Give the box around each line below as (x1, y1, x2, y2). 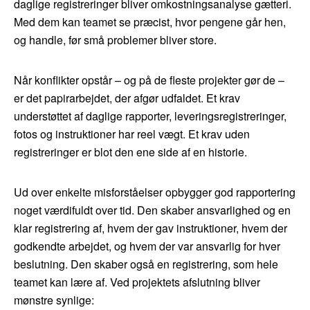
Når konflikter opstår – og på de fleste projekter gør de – (14, 72, 284, 89)
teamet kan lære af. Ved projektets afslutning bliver (14, 274, 260, 291)
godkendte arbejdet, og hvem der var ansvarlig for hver (14, 238, 280, 255)
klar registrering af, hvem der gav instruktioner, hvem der (14, 220, 287, 237)
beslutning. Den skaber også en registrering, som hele (14, 256, 278, 273)
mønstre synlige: (14, 292, 94, 309)
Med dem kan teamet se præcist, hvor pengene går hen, (14, 14, 286, 30)
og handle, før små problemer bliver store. (14, 32, 217, 48)
